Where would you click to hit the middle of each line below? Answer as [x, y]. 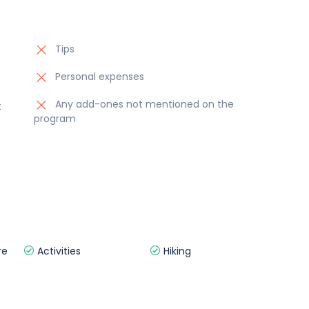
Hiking [176, 251]
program [55, 119]
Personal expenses [98, 77]
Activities [58, 251]
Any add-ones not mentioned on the [143, 104]
